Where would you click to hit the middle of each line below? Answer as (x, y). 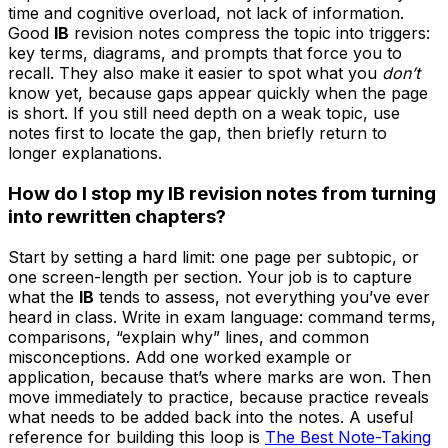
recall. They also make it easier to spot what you (195, 73)
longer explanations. (85, 153)
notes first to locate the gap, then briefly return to (197, 133)
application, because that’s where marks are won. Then (219, 376)
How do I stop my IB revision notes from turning (222, 193)
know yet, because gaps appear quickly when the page (218, 93)
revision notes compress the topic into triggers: (249, 33)
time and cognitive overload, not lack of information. (206, 13)
